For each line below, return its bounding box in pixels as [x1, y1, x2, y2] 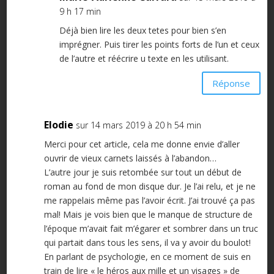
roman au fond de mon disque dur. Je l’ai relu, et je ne [43, 180, 256, 193]
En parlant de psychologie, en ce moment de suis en [43, 251, 251, 263]
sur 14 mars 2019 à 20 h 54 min [75, 119, 201, 131]
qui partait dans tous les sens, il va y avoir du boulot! [43, 237, 251, 249]
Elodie [43, 118, 73, 132]
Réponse [212, 76, 251, 89]
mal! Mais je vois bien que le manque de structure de [43, 209, 253, 221]
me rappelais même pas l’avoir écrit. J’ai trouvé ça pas [43, 194, 255, 207]
